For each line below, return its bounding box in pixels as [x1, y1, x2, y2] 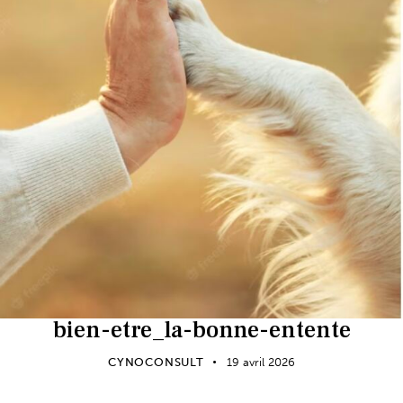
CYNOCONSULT [108, 354, 204, 369]
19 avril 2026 [226, 354, 295, 369]
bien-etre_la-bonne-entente [52, 314, 351, 345]
